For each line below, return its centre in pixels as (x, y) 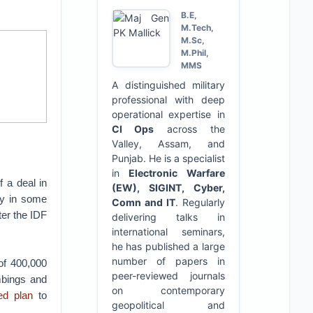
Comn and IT (143, 202)
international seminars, (168, 232)
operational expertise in (168, 114)
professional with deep (168, 100)
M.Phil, (195, 53)
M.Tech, (197, 28)
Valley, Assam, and (168, 144)
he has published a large (168, 246)
